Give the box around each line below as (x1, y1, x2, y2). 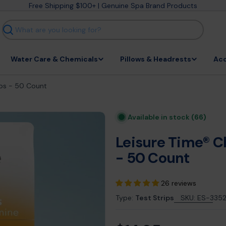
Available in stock (128, 112, 191, 122)
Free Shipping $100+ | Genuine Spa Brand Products (28, 1, 197, 10)
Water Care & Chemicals (10, 54, 98, 64)
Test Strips (135, 193, 174, 202)
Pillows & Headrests (120, 54, 191, 64)
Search (2, 30, 25, 39)
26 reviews (161, 179, 196, 188)
